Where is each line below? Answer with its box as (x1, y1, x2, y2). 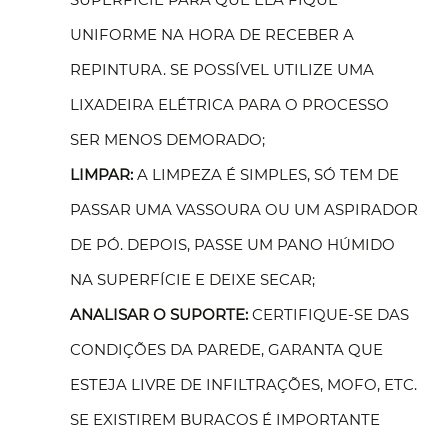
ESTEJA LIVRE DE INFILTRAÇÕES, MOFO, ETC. (70, 375, 417, 394)
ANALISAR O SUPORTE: (70, 305, 248, 324)
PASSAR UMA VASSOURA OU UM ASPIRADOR (70, 200, 418, 219)
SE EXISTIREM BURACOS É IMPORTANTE (70, 410, 380, 429)
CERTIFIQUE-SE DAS (248, 305, 409, 324)
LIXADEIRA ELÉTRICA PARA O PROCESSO (70, 95, 389, 114)
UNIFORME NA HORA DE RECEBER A (70, 25, 354, 44)
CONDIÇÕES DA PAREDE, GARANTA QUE (70, 340, 383, 359)
